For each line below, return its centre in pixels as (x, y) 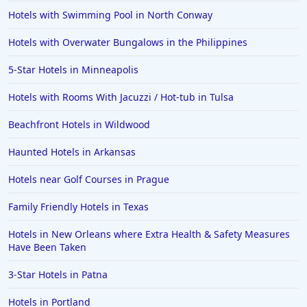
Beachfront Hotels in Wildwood (79, 125)
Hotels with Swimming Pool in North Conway (110, 15)
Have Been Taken (47, 247)
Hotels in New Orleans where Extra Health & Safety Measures (149, 234)
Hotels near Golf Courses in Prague (89, 180)
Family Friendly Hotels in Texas (78, 207)
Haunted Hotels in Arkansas (72, 152)
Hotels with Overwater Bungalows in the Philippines (128, 42)
